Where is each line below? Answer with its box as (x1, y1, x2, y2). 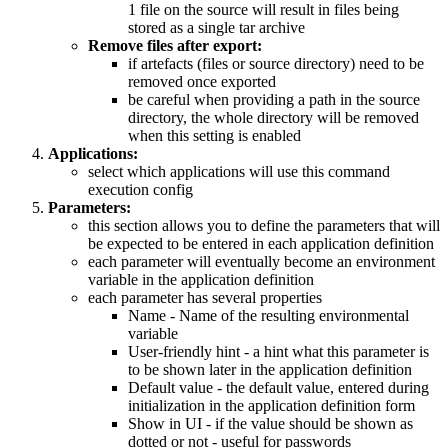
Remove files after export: (88, 37, 262, 55)
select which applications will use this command (88, 163, 390, 181)
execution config (88, 181, 193, 199)
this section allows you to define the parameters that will (88, 217, 440, 235)
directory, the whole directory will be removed (128, 109, 419, 127)
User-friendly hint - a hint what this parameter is (128, 343, 429, 361)
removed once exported (128, 73, 276, 91)
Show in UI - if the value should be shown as (128, 415, 413, 433)
